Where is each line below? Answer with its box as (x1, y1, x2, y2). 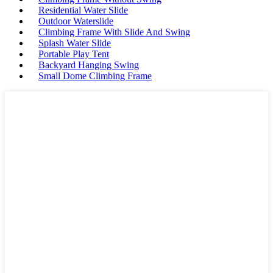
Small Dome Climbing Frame (38, 71, 152, 81)
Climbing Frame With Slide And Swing (38, 27, 190, 37)
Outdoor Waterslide (38, 16, 113, 26)
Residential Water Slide (38, 5, 128, 15)
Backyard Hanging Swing (38, 60, 139, 70)
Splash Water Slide (38, 38, 111, 48)
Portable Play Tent (38, 49, 109, 59)
